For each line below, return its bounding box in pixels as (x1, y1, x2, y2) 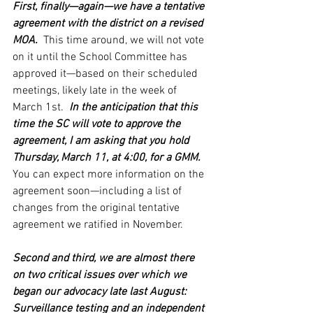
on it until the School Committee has (13, 50, 190, 64)
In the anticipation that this (66, 101, 201, 115)
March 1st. (13, 101, 66, 115)
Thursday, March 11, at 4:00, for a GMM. (13, 151, 203, 165)
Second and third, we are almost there (13, 252, 197, 265)
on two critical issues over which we (13, 268, 189, 282)
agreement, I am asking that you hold (13, 134, 191, 148)
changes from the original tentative (13, 201, 182, 215)
